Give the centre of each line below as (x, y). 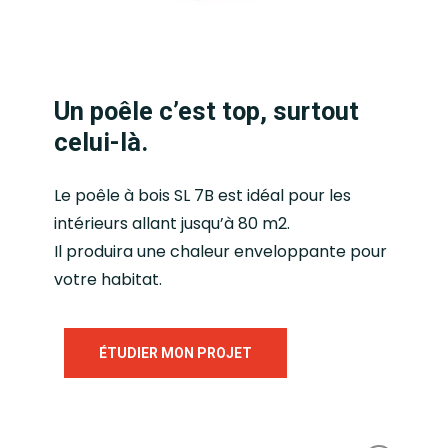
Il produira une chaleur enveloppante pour (221, 251)
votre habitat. (108, 279)
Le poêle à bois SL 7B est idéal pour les (203, 195)
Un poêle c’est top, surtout (207, 110)
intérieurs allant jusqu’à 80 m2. (172, 223)
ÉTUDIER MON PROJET (176, 352)
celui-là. (101, 141)
